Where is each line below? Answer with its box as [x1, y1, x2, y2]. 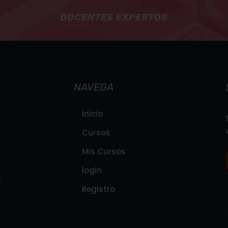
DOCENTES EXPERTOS [60, 11, 168, 23]
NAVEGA [73, 80, 113, 93]
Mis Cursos [73, 146, 126, 157]
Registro [73, 183, 115, 194]
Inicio [73, 108, 103, 119]
